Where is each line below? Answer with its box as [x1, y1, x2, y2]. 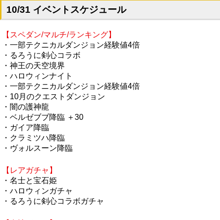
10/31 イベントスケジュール [6, 4, 126, 15]
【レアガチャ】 [2, 165, 57, 174]
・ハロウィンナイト [2, 71, 73, 80]
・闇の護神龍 [2, 102, 49, 111]
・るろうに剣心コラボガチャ [2, 196, 104, 205]
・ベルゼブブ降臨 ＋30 [2, 112, 83, 121]
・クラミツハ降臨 [2, 133, 65, 142]
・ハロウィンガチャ [2, 186, 73, 195]
